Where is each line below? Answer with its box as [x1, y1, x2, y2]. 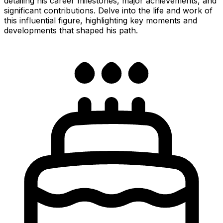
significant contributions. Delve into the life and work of [4, 5, 213, 15]
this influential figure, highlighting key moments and [4, 15, 197, 25]
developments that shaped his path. [4, 25, 138, 35]
